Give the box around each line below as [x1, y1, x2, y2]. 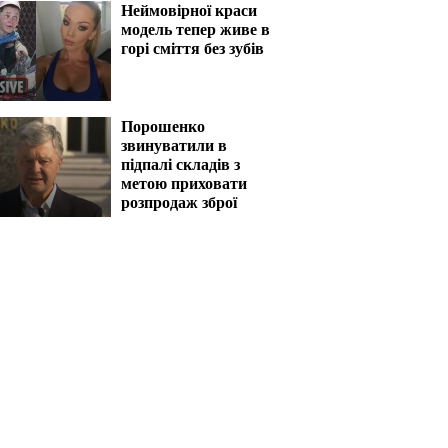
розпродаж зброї [121, 194, 237, 211]
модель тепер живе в [121, 21, 270, 38]
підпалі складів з [121, 156, 240, 173]
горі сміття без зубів [121, 40, 264, 57]
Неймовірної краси [121, 2, 257, 19]
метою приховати [121, 175, 247, 192]
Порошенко [121, 118, 205, 135]
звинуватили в [121, 137, 227, 154]
